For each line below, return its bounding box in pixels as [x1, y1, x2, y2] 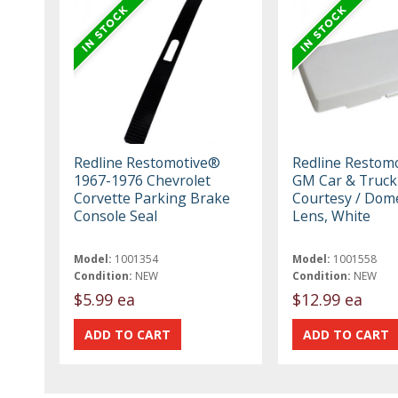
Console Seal [74, 205, 158, 226]
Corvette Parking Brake [74, 187, 231, 208]
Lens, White [291, 205, 370, 226]
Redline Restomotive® [74, 152, 221, 172]
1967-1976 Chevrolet [74, 170, 211, 190]
